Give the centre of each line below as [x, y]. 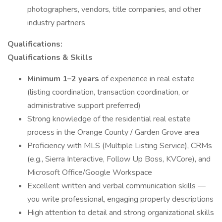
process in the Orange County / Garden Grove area [113, 132]
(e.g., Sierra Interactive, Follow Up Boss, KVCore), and [119, 159]
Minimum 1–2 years [64, 79]
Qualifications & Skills [50, 57]
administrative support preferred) [84, 106]
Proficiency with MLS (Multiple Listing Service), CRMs [120, 146]
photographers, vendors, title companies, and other [114, 9]
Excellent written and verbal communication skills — [116, 186]
